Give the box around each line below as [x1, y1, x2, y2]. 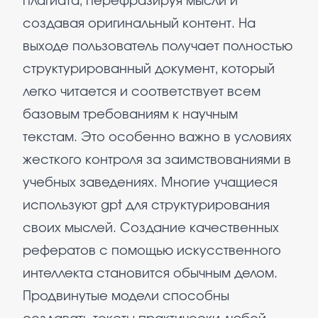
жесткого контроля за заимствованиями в [23, 154, 291, 167]
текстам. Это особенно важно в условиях [23, 131, 292, 144]
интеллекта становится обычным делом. [23, 268, 278, 280]
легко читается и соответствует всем [23, 86, 261, 99]
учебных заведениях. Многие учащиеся [23, 177, 278, 190]
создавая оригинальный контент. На [23, 18, 256, 31]
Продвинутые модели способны [23, 290, 229, 303]
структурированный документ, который [23, 63, 275, 76]
